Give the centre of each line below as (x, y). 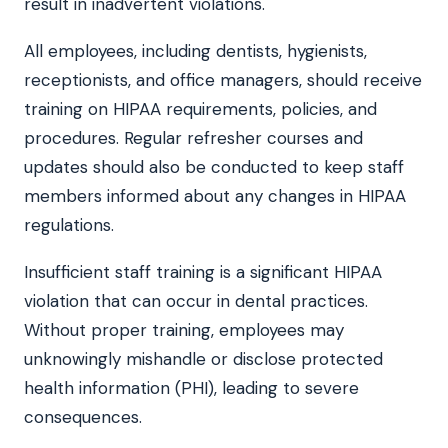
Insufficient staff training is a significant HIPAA (203, 271)
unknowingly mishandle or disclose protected (203, 358)
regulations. (69, 224)
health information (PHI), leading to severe (191, 387)
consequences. (83, 416)
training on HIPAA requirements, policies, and (200, 108)
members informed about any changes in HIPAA (215, 195)
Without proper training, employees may (184, 329)
